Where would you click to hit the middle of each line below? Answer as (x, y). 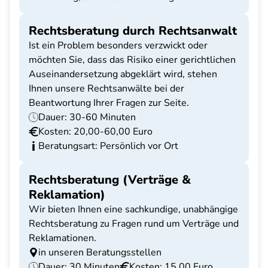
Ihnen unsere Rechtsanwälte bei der (106, 89)
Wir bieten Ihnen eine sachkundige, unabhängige (133, 209)
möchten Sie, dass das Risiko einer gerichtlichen (132, 60)
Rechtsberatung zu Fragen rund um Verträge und (134, 224)
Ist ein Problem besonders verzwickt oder (118, 45)
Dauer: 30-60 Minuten (87, 117)
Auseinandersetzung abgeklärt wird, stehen (123, 74)
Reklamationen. (63, 238)
